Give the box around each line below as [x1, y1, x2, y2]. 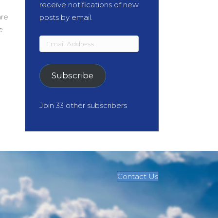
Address [39, 49, 72, 58]
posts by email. [39, 13, 92, 22]
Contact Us [117, 171, 158, 181]
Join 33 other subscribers [39, 100, 127, 110]
